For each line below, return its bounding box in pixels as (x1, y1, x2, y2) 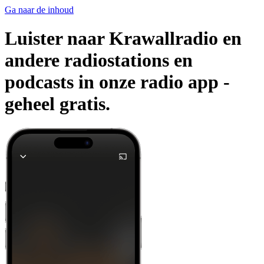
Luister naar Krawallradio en (5, 28, 242, 49)
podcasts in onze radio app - (5, 71, 230, 93)
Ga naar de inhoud (5, 5, 74, 15)
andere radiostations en (5, 49, 193, 71)
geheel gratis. (5, 93, 110, 115)
